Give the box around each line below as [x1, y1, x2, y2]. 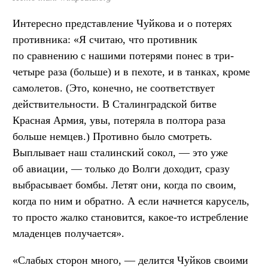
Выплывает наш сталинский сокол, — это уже [13, 147, 228, 159]
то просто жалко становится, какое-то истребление [13, 211, 248, 224]
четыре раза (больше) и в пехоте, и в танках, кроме [13, 66, 250, 78]
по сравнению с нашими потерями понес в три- [13, 50, 234, 62]
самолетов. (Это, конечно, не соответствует [13, 82, 215, 95]
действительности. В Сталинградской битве [13, 98, 217, 111]
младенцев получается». [13, 227, 124, 240]
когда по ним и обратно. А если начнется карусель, [13, 195, 249, 208]
